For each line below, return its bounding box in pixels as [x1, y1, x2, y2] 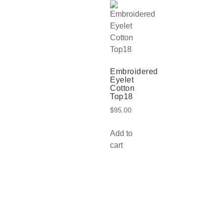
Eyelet [110, 76, 134, 84]
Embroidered [110, 67, 158, 76]
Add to [110, 129, 133, 137]
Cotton [110, 84, 135, 93]
